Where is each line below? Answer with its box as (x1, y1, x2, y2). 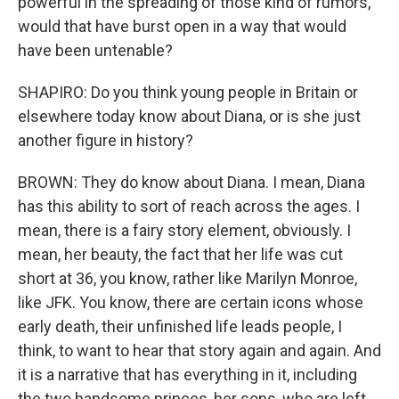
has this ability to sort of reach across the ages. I (18, 197, 360, 216)
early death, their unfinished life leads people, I (18, 317, 342, 336)
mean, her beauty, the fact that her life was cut (18, 245, 343, 264)
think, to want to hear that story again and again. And (18, 341, 381, 360)
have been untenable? (18, 41, 173, 60)
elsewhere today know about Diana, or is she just (18, 107, 361, 126)
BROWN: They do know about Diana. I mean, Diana (18, 173, 365, 191)
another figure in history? (18, 131, 193, 150)
